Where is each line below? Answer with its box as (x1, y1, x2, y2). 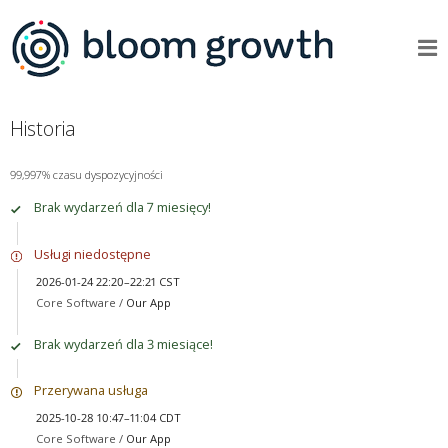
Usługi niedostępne (33, 244, 151, 263)
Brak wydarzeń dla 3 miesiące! (33, 334, 213, 353)
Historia (9, 114, 76, 142)
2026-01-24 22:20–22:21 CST (35, 273, 180, 289)
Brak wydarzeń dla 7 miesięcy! (33, 198, 211, 217)
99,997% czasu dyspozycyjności (9, 166, 163, 182)
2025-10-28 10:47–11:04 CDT (35, 409, 181, 425)
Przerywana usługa (33, 380, 148, 399)
